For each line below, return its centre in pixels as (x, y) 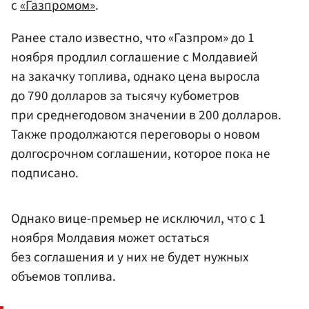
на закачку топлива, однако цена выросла (136, 77)
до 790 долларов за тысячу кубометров (125, 96)
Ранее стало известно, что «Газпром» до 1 (133, 38)
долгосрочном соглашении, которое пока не (141, 154)
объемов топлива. (63, 277)
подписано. (45, 173)
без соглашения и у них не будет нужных (130, 258)
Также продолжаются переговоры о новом (136, 135)
